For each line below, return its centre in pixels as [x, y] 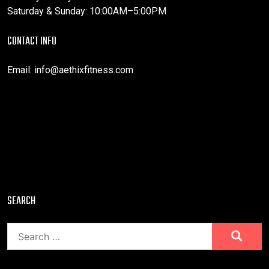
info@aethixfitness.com [84, 70]
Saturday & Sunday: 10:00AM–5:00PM [87, 11]
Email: [21, 70]
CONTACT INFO [32, 42]
